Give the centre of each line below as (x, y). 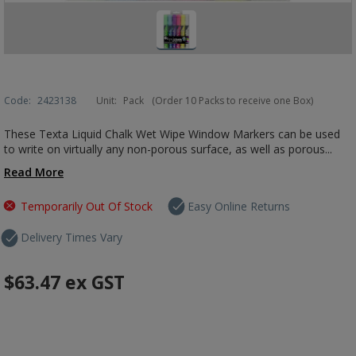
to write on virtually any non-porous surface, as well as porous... (168, 149)
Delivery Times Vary (72, 237)
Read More (34, 172)
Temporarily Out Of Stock (87, 206)
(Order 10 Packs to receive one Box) (232, 101)
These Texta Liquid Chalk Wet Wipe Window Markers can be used (172, 134)
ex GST (95, 282)
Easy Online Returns (239, 206)
